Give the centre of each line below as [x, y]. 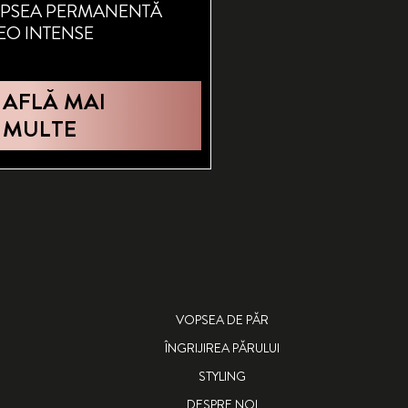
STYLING [222, 376]
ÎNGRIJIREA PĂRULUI [222, 347]
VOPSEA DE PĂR [222, 319]
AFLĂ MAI [54, 102]
